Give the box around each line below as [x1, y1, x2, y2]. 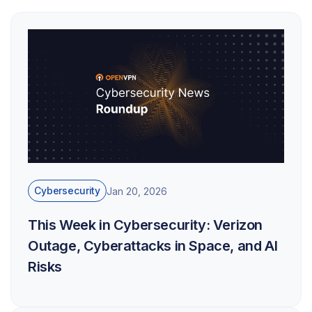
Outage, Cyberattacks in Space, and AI [28, 237, 278, 255]
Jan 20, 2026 [107, 185, 168, 197]
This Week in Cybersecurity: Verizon [28, 217, 263, 234]
